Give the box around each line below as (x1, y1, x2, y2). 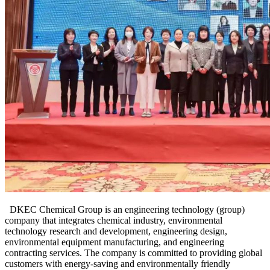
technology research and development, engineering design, (5, 226, 227, 236)
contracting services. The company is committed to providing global (5, 248, 262, 258)
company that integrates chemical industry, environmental (5, 215, 222, 225)
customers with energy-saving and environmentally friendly (5, 259, 230, 269)
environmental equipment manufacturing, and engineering (5, 237, 224, 247)
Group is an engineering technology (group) (75, 204, 245, 215)
